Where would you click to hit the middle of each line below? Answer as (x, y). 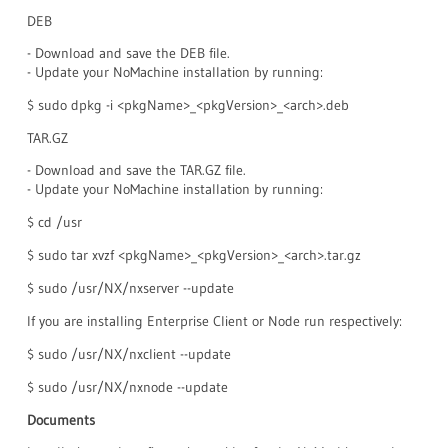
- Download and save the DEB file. (128, 53)
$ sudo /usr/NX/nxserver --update (130, 288)
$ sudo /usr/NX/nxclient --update (129, 354)
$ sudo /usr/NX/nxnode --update (127, 387)
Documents (61, 420)
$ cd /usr (54, 222)
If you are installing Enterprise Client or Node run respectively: (214, 321)
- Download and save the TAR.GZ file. (136, 170)
